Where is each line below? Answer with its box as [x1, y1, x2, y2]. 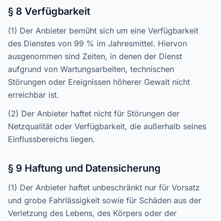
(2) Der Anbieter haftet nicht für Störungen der [8, 109, 180, 118]
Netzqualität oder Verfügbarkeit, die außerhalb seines [8, 121, 206, 131]
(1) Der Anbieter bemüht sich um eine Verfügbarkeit [8, 26, 198, 36]
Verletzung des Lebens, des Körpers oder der [8, 208, 177, 218]
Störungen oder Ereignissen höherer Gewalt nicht [8, 77, 190, 87]
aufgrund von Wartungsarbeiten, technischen [8, 64, 174, 74]
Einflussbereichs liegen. [8, 134, 95, 144]
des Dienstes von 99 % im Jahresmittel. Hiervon [8, 38, 187, 48]
